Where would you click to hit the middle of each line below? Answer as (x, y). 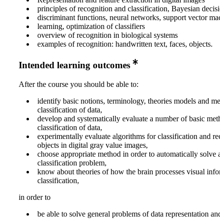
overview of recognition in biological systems (108, 35)
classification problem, (72, 163)
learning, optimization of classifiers (91, 26)
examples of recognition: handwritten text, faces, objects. (125, 44)
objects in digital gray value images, (93, 145)
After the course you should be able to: (79, 84)
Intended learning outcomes (74, 65)
